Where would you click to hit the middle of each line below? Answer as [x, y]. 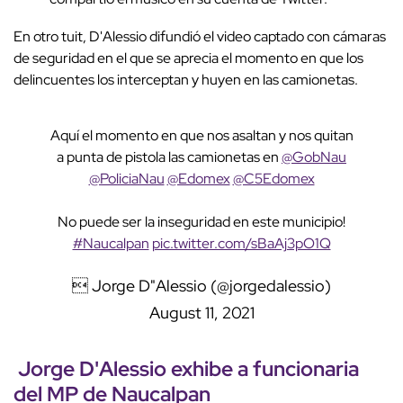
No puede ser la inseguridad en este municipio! [201, 222]
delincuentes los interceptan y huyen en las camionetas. [186, 80]
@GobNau [314, 157]
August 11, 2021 [201, 313]
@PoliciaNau [126, 179]
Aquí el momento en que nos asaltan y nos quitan [201, 136]
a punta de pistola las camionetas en [169, 157]
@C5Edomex [273, 179]
